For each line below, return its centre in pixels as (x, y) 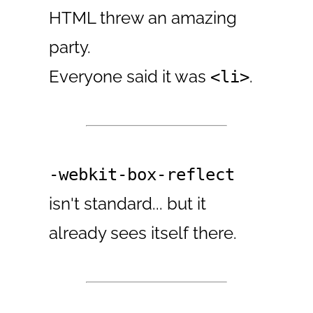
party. (70, 47)
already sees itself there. (143, 233)
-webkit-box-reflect (142, 174)
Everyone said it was (130, 76)
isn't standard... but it (128, 203)
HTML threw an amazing (143, 17)
